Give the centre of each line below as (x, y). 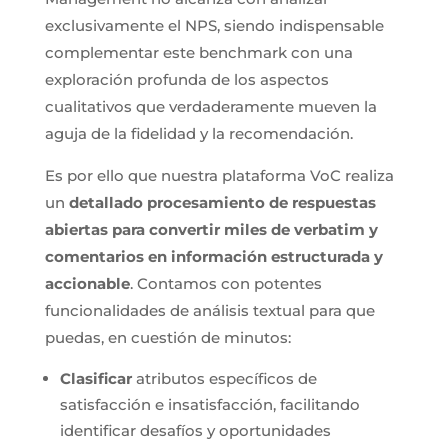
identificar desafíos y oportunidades (195, 430)
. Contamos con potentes (225, 283)
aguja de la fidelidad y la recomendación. (198, 133)
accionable (87, 283)
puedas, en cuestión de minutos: (167, 337)
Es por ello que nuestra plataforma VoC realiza (219, 175)
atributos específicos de (226, 378)
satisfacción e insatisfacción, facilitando (209, 404)
